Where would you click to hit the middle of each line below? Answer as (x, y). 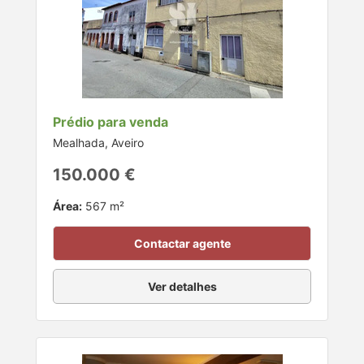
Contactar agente (182, 244)
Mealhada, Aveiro (98, 143)
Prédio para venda (110, 122)
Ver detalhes (182, 287)
